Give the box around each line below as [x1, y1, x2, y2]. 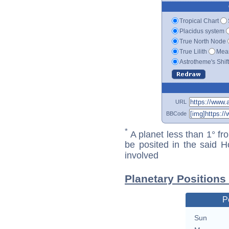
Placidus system [179, 27, 224, 35]
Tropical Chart [179, 17, 219, 25]
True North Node [179, 37, 226, 45]
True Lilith [179, 48, 207, 55]
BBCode [166, 110, 187, 117]
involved [125, 150, 158, 161]
